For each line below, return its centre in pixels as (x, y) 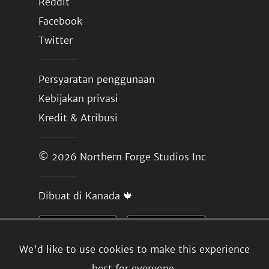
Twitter (56, 40)
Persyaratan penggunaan (97, 79)
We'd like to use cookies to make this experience (134, 249)
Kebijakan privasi (78, 98)
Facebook (60, 21)
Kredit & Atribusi (78, 118)
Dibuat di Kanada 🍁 (86, 196)
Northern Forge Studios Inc (143, 157)
